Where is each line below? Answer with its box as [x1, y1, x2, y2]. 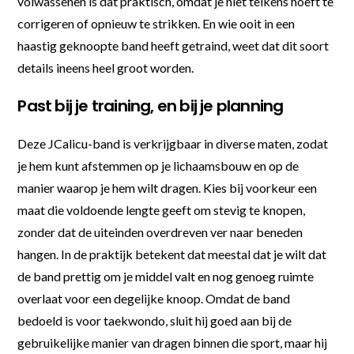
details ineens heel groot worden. [17, 59, 194, 75]
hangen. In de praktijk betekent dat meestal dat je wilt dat [17, 246, 327, 262]
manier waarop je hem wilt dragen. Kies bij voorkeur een [17, 179, 318, 195]
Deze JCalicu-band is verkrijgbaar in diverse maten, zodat [17, 135, 329, 151]
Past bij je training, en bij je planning [17, 94, 284, 117]
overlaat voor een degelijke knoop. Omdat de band [17, 290, 291, 306]
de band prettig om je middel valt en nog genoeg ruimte [17, 268, 314, 284]
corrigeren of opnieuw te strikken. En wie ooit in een [17, 15, 296, 31]
